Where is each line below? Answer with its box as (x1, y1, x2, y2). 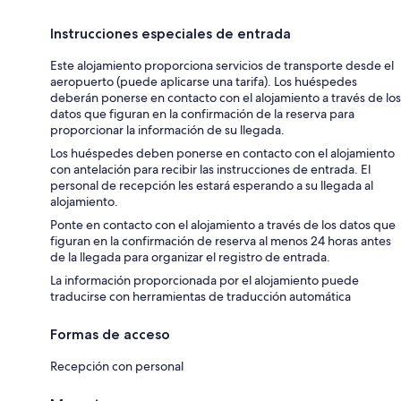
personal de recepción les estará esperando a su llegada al (50, 177, 373, 194)
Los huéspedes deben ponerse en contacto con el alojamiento (50, 145, 395, 162)
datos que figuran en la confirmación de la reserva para (50, 106, 354, 123)
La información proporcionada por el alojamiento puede (50, 272, 359, 289)
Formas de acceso (50, 326, 170, 344)
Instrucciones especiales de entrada (50, 25, 291, 43)
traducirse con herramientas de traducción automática (50, 288, 351, 305)
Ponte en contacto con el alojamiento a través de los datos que (50, 217, 396, 234)
